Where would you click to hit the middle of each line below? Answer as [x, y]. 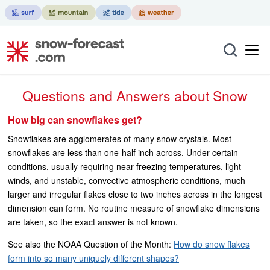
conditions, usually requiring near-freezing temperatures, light [124, 166]
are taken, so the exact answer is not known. [93, 222]
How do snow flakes [212, 244]
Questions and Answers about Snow [140, 96]
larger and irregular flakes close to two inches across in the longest [135, 194]
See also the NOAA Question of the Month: [91, 244]
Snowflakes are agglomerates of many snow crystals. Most [120, 139]
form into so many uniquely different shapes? [93, 258]
